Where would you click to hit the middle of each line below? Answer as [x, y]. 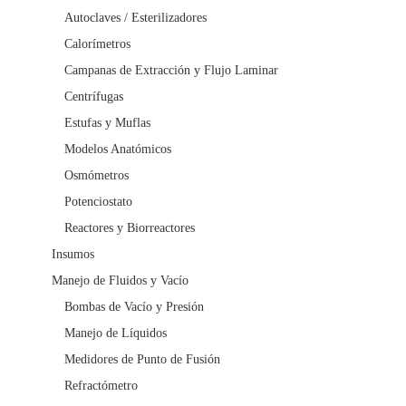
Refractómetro [101, 386]
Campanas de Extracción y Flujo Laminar [171, 71]
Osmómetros [97, 176]
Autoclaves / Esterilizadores [135, 18]
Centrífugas [94, 97]
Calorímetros [97, 44]
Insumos [73, 255]
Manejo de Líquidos [116, 333]
